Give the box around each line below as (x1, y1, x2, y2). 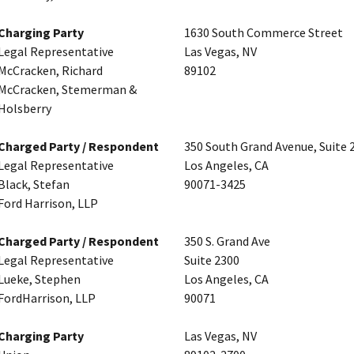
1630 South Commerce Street (184, 24, 343, 41)
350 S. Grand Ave (184, 233, 270, 250)
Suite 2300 (184, 252, 239, 269)
